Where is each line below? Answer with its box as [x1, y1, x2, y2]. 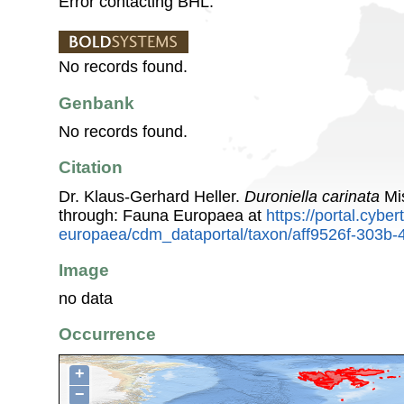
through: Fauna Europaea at [59, 206, 266, 225]
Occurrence [59, 325, 156, 344]
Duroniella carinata [244, 187, 380, 206]
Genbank [59, 93, 134, 113]
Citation [59, 158, 123, 178]
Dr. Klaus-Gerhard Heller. [59, 187, 244, 206]
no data [59, 289, 113, 308]
